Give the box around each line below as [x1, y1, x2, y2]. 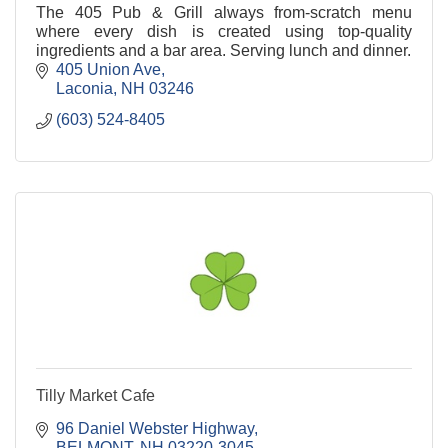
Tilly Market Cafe [36, 386, 155, 404]
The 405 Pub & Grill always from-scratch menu [36, 3, 412, 21]
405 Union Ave [56, 60, 161, 78]
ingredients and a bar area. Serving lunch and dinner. [36, 41, 411, 59]
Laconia [56, 79, 113, 97]
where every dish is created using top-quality [36, 22, 412, 40]
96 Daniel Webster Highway [56, 419, 254, 437]
